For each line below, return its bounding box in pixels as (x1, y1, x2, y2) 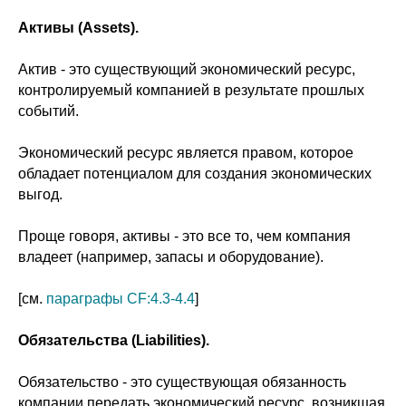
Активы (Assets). (18, 20, 139, 35)
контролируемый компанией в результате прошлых (18, 82, 364, 98)
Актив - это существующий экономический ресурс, (18, 62, 355, 77)
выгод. (18, 187, 63, 202)
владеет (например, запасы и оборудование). (18, 249, 324, 265)
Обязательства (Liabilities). (18, 333, 209, 348)
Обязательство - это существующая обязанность (18, 374, 346, 390)
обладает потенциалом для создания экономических (18, 166, 372, 181)
